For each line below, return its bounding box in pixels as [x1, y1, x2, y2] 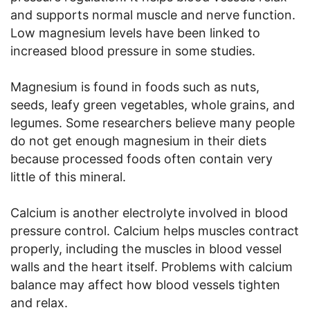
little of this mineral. [10, 169, 126, 184]
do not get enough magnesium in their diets [10, 133, 266, 148]
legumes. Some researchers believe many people [10, 115, 295, 130]
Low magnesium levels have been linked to [10, 25, 260, 40]
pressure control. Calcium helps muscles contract [10, 223, 299, 238]
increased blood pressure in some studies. [10, 43, 255, 58]
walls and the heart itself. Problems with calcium [10, 259, 293, 274]
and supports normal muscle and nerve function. [10, 7, 295, 22]
